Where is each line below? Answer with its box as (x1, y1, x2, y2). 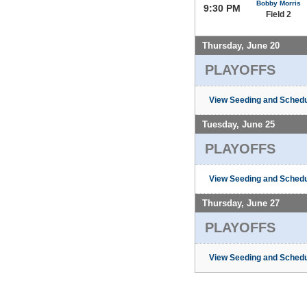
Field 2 (265, 9, 291, 19)
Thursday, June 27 (202, 197, 280, 208)
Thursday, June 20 (202, 40, 280, 51)
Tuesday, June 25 (202, 119, 275, 130)
